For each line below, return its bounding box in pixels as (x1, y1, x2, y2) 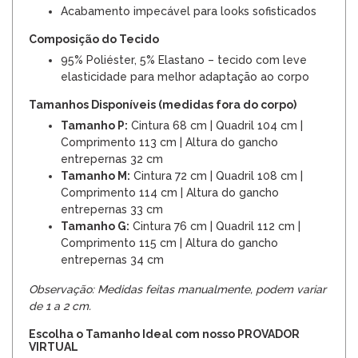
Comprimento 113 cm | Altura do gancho (61, 135, 278, 149)
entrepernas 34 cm (61, 253, 164, 266)
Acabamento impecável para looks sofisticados (61, 4, 316, 18)
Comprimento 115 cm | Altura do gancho (61, 236, 278, 249)
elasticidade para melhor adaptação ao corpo (61, 70, 309, 83)
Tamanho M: (61, 169, 130, 182)
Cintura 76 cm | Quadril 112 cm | (129, 219, 300, 233)
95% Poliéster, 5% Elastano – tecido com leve (61, 53, 307, 66)
